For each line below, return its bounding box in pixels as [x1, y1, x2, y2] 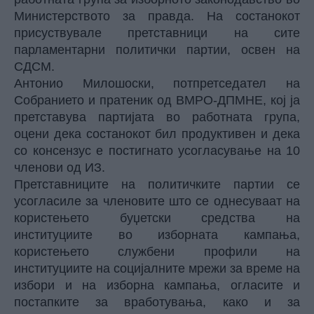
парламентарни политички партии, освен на [14, 43, 300, 57]
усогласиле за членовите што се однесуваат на [14, 194, 300, 208]
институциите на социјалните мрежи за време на [14, 261, 300, 275]
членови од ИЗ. [14, 161, 105, 175]
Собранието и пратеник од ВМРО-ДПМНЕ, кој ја [14, 93, 300, 107]
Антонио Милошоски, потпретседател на [14, 76, 300, 90]
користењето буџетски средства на [14, 211, 300, 225]
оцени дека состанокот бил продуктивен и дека [14, 127, 300, 141]
